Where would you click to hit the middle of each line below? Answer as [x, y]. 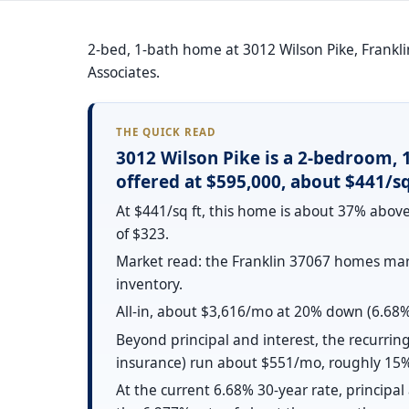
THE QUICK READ [167, 131]
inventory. [149, 283]
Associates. [124, 72]
